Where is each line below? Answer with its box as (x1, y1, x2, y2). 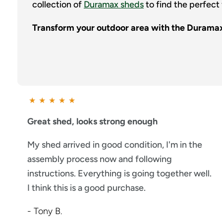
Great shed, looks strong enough (27, 115, 158, 127)
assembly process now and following (27, 153, 172, 165)
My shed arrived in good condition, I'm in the (27, 139, 202, 150)
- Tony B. (27, 205, 62, 217)
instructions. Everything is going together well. (27, 167, 212, 179)
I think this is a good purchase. (27, 182, 146, 193)
